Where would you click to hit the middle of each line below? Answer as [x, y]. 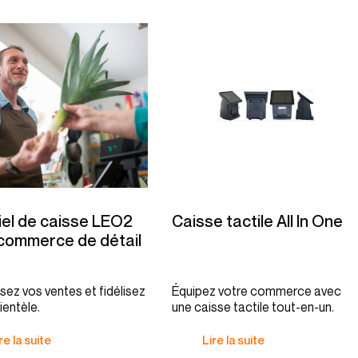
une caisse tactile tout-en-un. [253, 307]
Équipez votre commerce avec [257, 291]
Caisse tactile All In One [257, 221]
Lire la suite [233, 340]
